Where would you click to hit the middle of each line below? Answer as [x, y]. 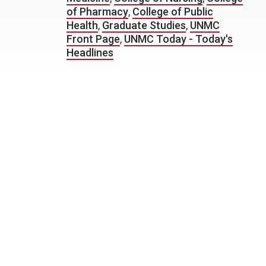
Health [82, 25]
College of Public [173, 12]
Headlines [90, 53]
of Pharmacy [97, 12]
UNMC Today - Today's [178, 39]
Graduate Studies [144, 25]
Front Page [93, 39]
